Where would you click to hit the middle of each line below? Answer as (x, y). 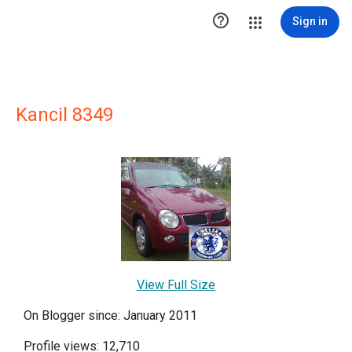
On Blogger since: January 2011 (110, 315)
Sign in (310, 21)
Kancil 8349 (64, 115)
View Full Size (176, 285)
